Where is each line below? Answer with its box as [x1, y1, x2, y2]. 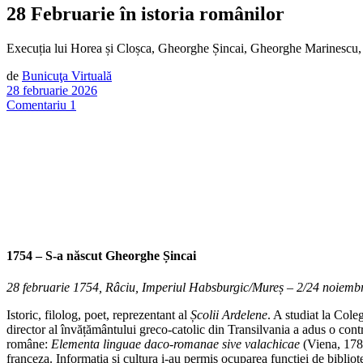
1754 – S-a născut [6, 248, 105, 263]
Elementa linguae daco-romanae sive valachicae [51, 336, 300, 351]
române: [6, 336, 51, 351]
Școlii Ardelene [190, 307, 267, 322]
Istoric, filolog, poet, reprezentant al [6, 307, 190, 322]
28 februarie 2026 [6, 83, 97, 97]
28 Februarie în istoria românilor [6, 2, 284, 24]
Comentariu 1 [6, 97, 76, 112]
